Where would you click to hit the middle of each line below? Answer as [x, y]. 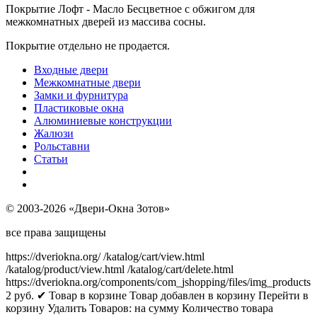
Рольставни [62, 146]
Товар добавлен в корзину [192, 295]
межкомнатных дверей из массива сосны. [106, 21]
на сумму [157, 308]
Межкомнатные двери [87, 82]
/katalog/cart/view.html [154, 256]
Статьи [51, 158]
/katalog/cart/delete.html [180, 269]
